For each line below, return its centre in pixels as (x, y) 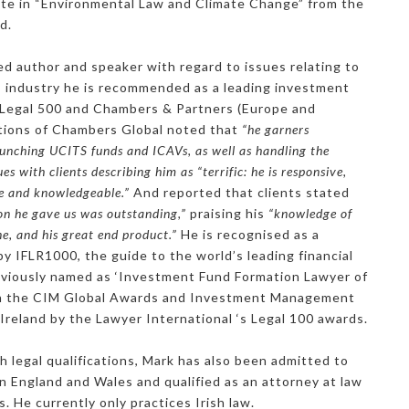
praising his (227, 213)
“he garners (276, 129)
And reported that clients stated (240, 192)
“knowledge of (310, 213)
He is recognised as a (248, 234)
